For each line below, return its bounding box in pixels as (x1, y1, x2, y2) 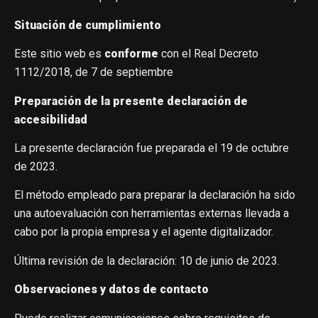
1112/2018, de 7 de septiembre (14, 65, 173, 79)
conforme (104, 47, 158, 61)
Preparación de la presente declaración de (14, 94, 248, 108)
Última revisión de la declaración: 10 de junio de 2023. (14, 253, 280, 268)
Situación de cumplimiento (14, 18, 161, 32)
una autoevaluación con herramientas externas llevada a (14, 207, 289, 221)
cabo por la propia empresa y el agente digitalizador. (14, 225, 273, 239)
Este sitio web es (14, 47, 104, 61)
